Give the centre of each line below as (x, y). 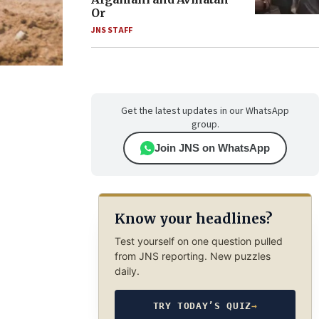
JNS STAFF (112, 30)
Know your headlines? (193, 219)
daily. (127, 271)
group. (205, 125)
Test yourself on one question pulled (198, 241)
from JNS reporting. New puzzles (192, 256)
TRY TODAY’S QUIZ (202, 305)
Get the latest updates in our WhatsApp (205, 111)
